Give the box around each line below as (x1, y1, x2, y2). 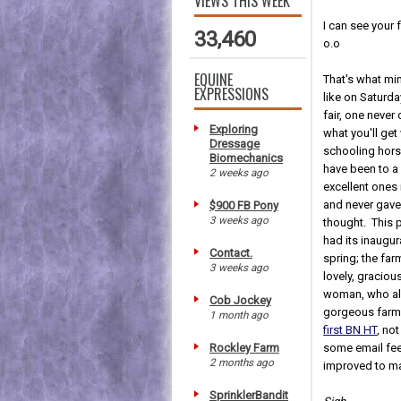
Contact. (209, 245, 252, 260)
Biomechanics (209, 150, 283, 165)
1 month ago (209, 308, 269, 321)
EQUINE (194, 68, 233, 90)
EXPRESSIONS (194, 82, 269, 105)
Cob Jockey (209, 293, 271, 307)
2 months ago (209, 355, 274, 369)
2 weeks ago (209, 166, 269, 179)
